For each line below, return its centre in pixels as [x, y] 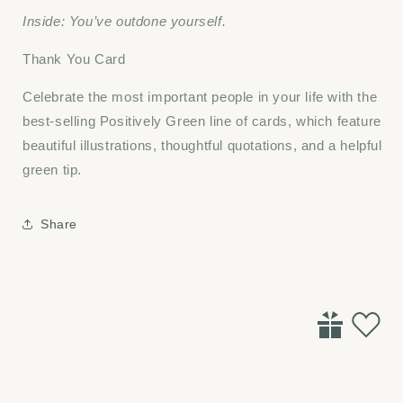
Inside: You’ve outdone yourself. [125, 22]
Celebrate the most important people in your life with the [200, 97]
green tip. [52, 170]
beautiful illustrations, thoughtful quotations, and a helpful [202, 146]
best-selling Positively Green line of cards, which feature [202, 121]
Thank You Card [74, 59]
